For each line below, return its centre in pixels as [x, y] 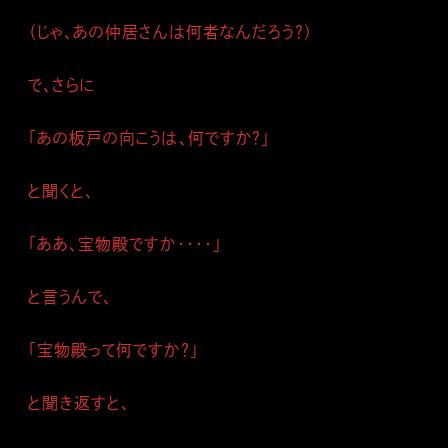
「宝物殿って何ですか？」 [113, 350]
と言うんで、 [70, 297]
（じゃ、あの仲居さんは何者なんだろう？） [170, 32]
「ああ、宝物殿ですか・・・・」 [125, 244]
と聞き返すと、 [79, 403]
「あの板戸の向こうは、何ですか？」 [149, 138]
